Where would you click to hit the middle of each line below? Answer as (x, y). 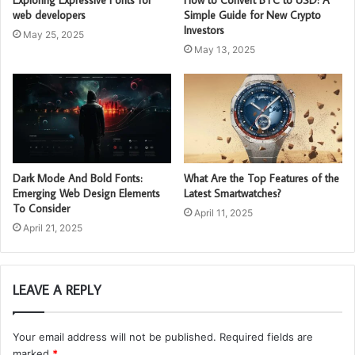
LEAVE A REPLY (57, 290)
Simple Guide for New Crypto (252, 15)
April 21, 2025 (53, 227)
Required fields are (266, 336)
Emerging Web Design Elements (86, 193)
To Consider (41, 208)
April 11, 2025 (223, 212)
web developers (49, 15)
